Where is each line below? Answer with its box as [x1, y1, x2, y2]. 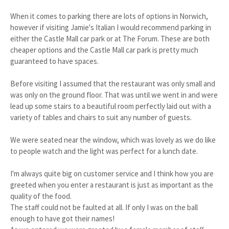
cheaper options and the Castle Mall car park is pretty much [10, 45, 198, 55]
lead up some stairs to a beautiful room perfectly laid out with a [10, 101, 211, 111]
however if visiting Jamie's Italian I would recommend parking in [10, 22, 211, 32]
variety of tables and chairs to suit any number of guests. [10, 112, 192, 122]
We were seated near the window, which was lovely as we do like [10, 135, 216, 145]
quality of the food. [10, 191, 72, 201]
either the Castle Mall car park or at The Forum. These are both [10, 34, 210, 43]
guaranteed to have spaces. [10, 56, 99, 66]
